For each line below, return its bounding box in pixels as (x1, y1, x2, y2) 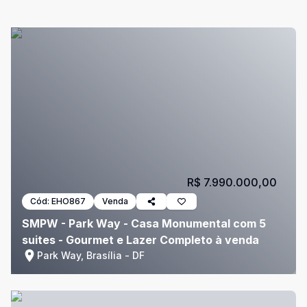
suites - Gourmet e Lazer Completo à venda (22, 233, 259, 247)
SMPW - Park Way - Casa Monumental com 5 (22, 217, 266, 230)
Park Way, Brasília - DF (37, 249, 145, 261)
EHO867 (51, 196, 86, 206)
